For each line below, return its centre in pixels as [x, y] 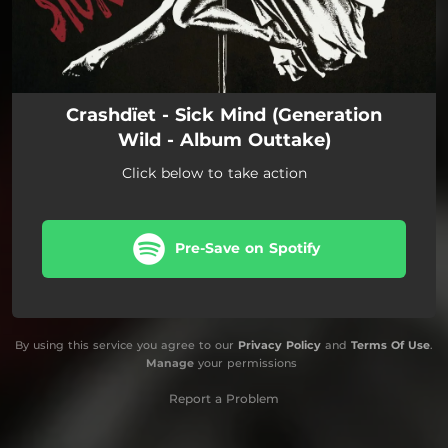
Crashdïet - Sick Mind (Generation [224, 115]
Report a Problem [224, 398]
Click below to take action [214, 173]
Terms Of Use [390, 345]
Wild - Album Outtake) [224, 140]
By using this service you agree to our [126, 345]
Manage [169, 363]
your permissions [245, 363]
